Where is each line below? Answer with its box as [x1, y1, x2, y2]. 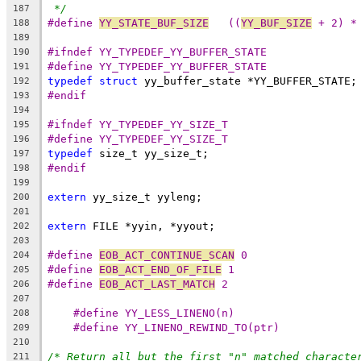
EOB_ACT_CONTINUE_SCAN [99, 248, 234, 261]
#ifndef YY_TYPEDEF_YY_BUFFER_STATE [48, 45, 267, 58]
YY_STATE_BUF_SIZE [99, 16, 209, 29]
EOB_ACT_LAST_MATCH [99, 277, 215, 290]
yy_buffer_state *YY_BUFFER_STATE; [138, 74, 357, 87]
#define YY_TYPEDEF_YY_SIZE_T [48, 132, 228, 145]
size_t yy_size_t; [93, 147, 209, 160]
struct [99, 74, 138, 87]
